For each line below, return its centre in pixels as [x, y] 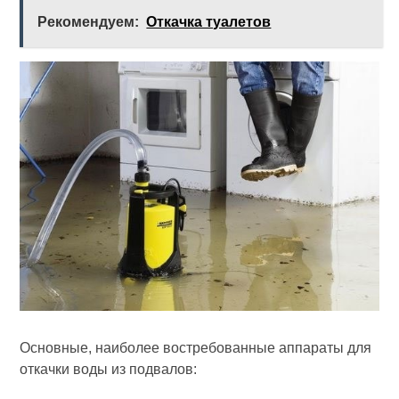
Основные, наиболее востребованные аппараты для [196, 348]
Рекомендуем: [89, 21]
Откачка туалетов [209, 21]
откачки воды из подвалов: [109, 370]
